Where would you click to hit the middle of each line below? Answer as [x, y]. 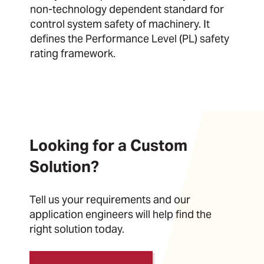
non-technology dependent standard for [127, 9]
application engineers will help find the [121, 214]
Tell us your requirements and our [110, 199]
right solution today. [77, 229]
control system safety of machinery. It [120, 24]
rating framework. [72, 54]
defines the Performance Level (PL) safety [129, 39]
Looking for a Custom [108, 145]
